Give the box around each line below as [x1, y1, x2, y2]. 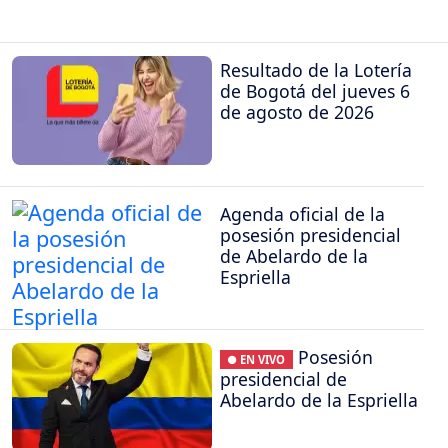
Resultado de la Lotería [220, 58, 412, 83]
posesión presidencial [220, 222, 401, 247]
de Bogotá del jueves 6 [220, 79, 410, 104]
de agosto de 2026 [220, 100, 374, 125]
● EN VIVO [227, 352, 286, 368]
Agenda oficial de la [220, 201, 385, 226]
